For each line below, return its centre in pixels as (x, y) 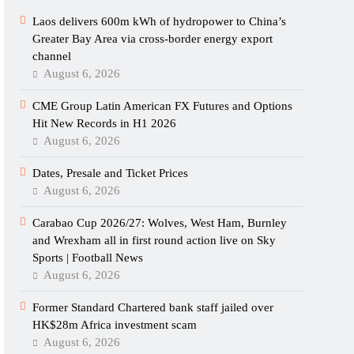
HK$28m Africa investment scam (115, 325)
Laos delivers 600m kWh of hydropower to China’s (160, 21)
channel (52, 56)
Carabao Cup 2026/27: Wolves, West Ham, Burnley (160, 223)
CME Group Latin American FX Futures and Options (163, 106)
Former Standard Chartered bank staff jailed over (153, 307)
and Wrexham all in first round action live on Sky (154, 240)
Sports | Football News (88, 258)
